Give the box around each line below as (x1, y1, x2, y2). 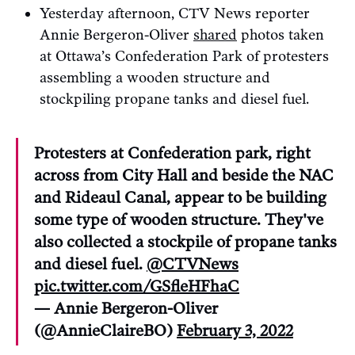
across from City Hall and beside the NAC (34, 165, 334, 185)
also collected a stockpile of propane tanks (34, 231, 337, 251)
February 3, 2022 (177, 320, 293, 340)
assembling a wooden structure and (40, 68, 270, 86)
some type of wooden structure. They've (34, 209, 323, 229)
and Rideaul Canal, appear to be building (34, 187, 326, 207)
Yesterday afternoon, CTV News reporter (40, 4, 310, 22)
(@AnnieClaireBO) (34, 320, 177, 340)
